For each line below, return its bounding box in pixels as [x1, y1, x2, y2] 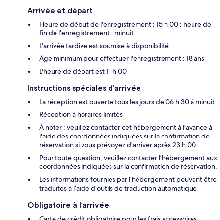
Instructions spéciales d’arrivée [27, 83, 141, 93]
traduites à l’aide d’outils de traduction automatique [39, 184, 197, 193]
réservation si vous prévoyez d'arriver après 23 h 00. [39, 140, 197, 150]
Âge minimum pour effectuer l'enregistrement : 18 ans [39, 54, 204, 63]
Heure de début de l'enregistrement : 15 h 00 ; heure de [39, 20, 211, 29]
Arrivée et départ [27, 6, 93, 16]
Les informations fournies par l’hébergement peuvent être [39, 175, 217, 184]
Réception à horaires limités [39, 110, 123, 119]
